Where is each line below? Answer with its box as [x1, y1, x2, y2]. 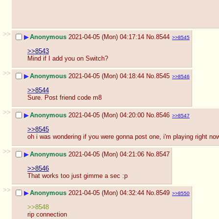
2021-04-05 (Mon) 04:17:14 [68, 33, 144, 41]
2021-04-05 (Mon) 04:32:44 [68, 189, 144, 197]
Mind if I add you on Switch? [27, 55, 108, 63]
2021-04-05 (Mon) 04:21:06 [68, 151, 144, 158]
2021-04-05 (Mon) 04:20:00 [68, 111, 144, 119]
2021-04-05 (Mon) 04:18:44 [68, 72, 144, 80]
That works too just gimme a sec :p [27, 172, 128, 179]
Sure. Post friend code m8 [27, 94, 102, 102]
